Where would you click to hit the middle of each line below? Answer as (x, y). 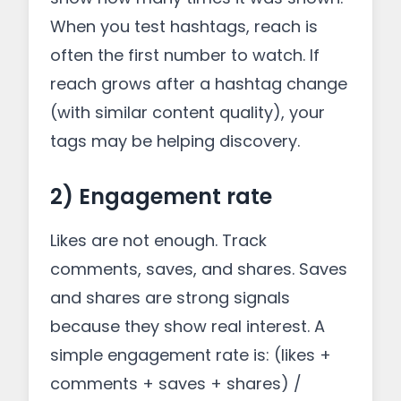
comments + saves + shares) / (176, 384)
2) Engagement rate (161, 196)
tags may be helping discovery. (175, 141)
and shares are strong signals (170, 298)
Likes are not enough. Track (158, 240)
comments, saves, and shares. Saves (199, 269)
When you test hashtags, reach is (184, 26)
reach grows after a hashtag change (199, 84)
